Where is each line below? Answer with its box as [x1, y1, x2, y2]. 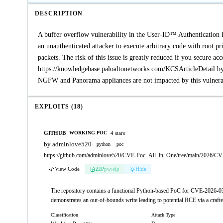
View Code [55, 166, 80, 172]
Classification [51, 212, 78, 218]
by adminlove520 [44, 140, 92, 148]
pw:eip [104, 166, 119, 172]
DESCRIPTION [35, 10, 83, 17]
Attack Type [151, 212, 175, 218]
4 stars [111, 129, 125, 136]
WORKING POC [69, 130, 107, 135]
